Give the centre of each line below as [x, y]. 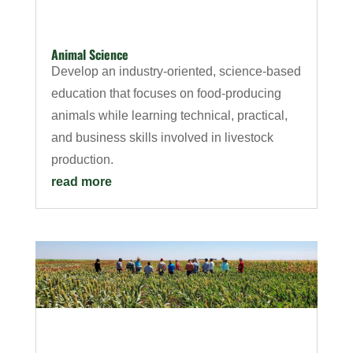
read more [81, 182]
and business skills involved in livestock [162, 138]
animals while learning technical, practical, [169, 116]
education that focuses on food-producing [166, 94]
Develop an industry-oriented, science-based [176, 72]
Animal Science [89, 55]
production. [82, 160]
